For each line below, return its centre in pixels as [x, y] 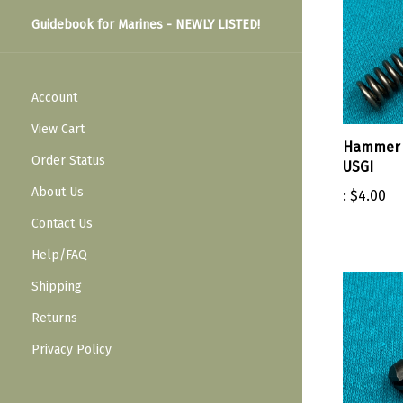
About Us [58, 193]
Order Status [68, 161]
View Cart [58, 130]
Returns [54, 318]
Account [54, 98]
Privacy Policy [72, 350]
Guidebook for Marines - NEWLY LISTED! [146, 25]
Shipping [57, 287]
